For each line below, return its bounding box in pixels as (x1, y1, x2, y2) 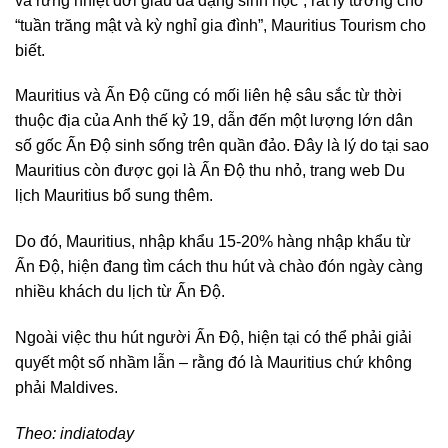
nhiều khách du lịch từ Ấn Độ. (15, 283, 225, 301)
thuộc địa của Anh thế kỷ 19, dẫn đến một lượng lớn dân (15, 112, 413, 130)
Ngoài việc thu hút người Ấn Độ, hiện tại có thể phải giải (15, 328, 412, 346)
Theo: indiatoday (15, 424, 134, 442)
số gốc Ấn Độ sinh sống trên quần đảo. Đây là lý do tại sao (15, 137, 429, 155)
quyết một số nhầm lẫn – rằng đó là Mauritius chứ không (15, 353, 412, 371)
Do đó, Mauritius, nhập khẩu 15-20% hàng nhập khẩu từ (15, 233, 411, 251)
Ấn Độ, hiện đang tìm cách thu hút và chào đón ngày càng (15, 258, 423, 276)
